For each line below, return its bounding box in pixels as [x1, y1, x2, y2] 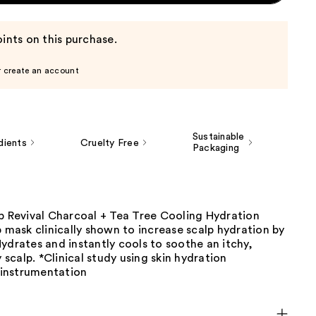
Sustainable [192, 132, 245, 142]
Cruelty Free [80, 138, 139, 149]
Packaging [192, 143, 240, 154]
